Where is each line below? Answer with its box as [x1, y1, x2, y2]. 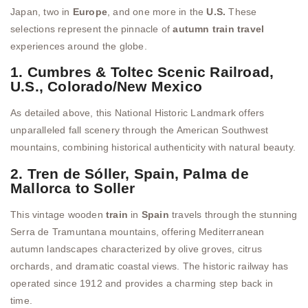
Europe [72, 5, 108, 17]
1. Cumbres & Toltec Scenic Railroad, [10, 64, 274, 80]
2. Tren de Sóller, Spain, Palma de [10, 165, 249, 181]
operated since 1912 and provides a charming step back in [10, 277, 274, 289]
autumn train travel [173, 23, 265, 34]
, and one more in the [107, 5, 207, 17]
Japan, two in [10, 5, 73, 17]
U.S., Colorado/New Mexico [10, 78, 202, 95]
